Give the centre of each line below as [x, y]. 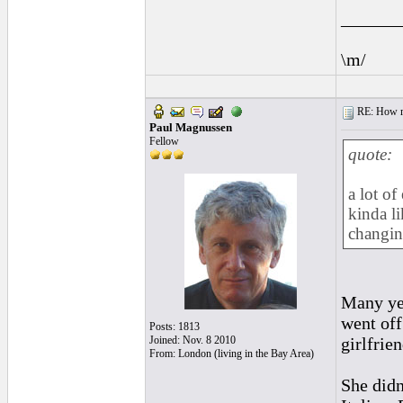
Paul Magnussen [190, 127]
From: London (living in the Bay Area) [231, 354]
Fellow [164, 141]
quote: [370, 154]
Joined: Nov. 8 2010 [192, 340]
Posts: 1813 [174, 327]
